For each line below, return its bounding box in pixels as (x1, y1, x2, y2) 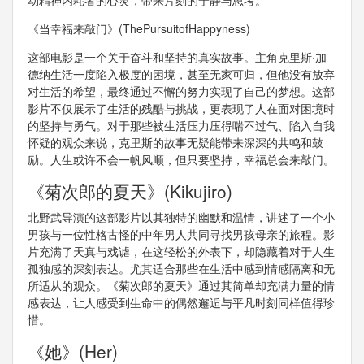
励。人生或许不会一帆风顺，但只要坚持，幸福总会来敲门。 (27, 151, 335, 168)
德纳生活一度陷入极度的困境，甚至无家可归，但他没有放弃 (27, 66, 335, 83)
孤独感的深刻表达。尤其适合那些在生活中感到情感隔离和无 (27, 260, 335, 277)
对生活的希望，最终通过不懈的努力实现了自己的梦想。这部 (27, 83, 335, 100)
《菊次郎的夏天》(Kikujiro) (27, 179, 232, 204)
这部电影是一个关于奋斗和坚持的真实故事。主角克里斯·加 (27, 49, 327, 66)
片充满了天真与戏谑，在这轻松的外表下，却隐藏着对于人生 (27, 243, 335, 260)
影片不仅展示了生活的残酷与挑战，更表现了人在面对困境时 (27, 100, 335, 117)
